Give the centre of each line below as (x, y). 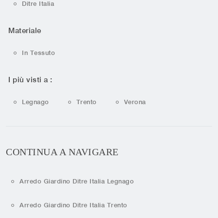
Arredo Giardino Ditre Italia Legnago (77, 182)
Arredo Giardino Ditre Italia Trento (73, 205)
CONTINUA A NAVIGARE (62, 152)
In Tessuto (38, 53)
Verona (135, 102)
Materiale (25, 31)
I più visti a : (30, 79)
